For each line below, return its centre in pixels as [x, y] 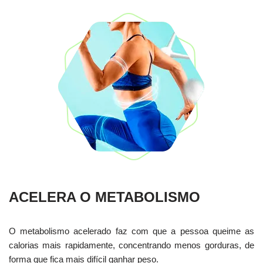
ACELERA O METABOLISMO [104, 197]
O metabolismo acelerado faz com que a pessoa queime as [131, 231]
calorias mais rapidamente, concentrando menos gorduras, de [131, 245]
